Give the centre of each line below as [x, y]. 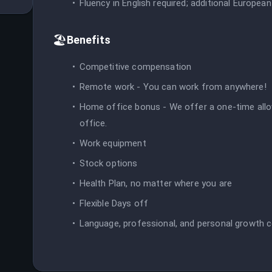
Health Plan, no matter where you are [155, 183]
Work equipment [113, 143]
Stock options [108, 163]
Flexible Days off [114, 203]
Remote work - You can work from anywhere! [173, 87]
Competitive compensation [135, 66]
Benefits [88, 39]
